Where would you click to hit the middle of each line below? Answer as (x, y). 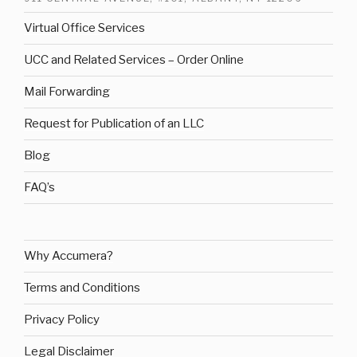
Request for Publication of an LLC (114, 124)
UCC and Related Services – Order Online (134, 60)
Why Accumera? (69, 256)
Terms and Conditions (82, 288)
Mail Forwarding (67, 92)
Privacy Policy (62, 320)
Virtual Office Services (84, 28)
